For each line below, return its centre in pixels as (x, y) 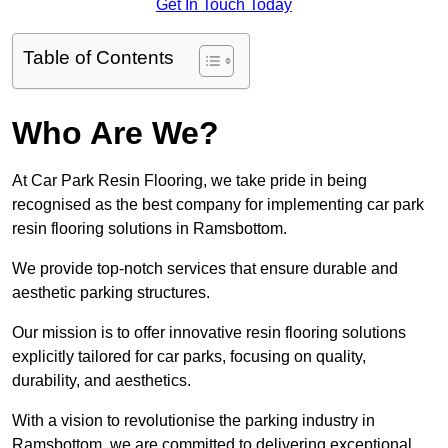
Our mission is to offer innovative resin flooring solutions (209, 333)
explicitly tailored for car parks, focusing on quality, (189, 357)
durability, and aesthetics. (103, 381)
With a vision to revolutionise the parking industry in (193, 421)
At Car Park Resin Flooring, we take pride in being (189, 181)
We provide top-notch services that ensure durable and (205, 269)
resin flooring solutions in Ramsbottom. (149, 229)
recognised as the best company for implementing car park (218, 205)
